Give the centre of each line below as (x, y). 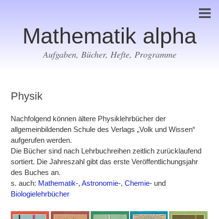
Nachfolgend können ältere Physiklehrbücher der (88, 119)
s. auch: (25, 183)
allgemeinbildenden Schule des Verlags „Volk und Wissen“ (103, 130)
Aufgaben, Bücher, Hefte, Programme (109, 54)
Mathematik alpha (109, 36)
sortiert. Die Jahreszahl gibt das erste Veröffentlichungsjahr (105, 162)
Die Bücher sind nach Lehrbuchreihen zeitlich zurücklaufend (106, 151)
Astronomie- (101, 183)
